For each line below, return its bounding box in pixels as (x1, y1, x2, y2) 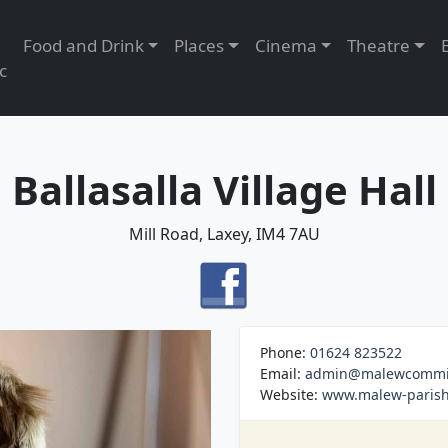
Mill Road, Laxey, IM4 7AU (128, 223, 320, 245)
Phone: (260, 343, 310, 362)
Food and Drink (22, 34, 144, 57)
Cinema (254, 34, 317, 57)
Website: (260, 385, 322, 404)
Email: (260, 364, 305, 383)
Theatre (347, 34, 411, 57)
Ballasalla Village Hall (11, 162, 437, 217)
